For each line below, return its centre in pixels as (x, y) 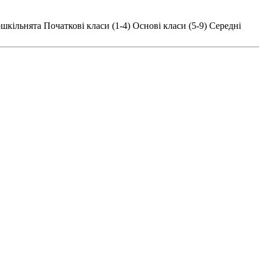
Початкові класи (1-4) (87, 25)
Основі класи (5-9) (170, 25)
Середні (225, 25)
